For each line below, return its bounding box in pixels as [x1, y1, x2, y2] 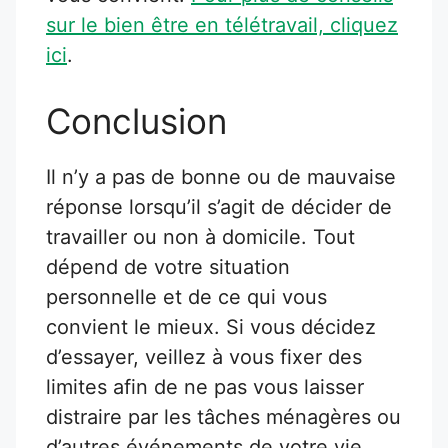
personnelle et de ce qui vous [46, 284, 327, 309]
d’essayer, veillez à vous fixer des [46, 344, 362, 369]
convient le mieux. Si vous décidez [46, 314, 376, 339]
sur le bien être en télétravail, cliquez [46, 12, 398, 37]
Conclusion [46, 99, 227, 142]
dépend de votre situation [46, 254, 290, 279]
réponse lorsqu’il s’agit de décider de [46, 194, 392, 219]
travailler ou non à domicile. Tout [46, 224, 355, 249]
